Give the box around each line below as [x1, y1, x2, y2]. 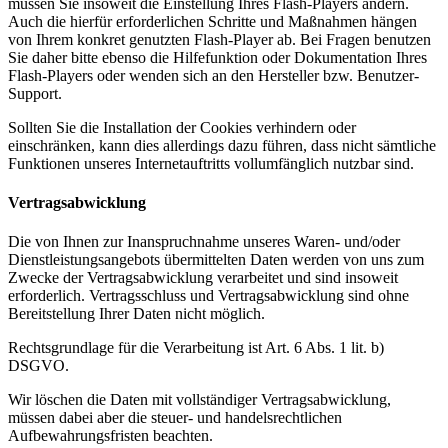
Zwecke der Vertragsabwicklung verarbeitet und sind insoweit [8, 269, 398, 287]
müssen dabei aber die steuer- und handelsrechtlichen [8, 409, 342, 427]
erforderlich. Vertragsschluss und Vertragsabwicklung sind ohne [8, 287, 409, 305]
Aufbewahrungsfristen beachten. [8, 427, 213, 445]
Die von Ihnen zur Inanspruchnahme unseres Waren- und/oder [8, 233, 400, 251]
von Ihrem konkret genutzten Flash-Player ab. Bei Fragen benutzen [8, 30, 431, 48]
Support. [8, 84, 62, 102]
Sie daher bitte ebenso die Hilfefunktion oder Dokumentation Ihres [8, 48, 427, 66]
